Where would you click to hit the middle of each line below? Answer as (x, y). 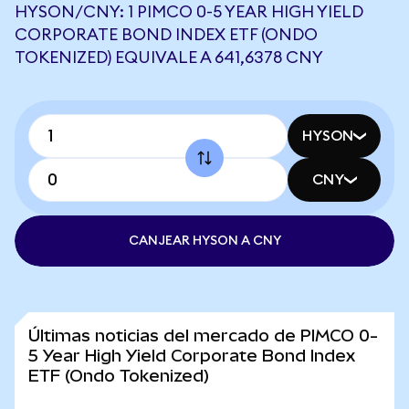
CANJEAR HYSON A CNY (204, 241)
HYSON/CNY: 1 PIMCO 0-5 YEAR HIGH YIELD (189, 12)
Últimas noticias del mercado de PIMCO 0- (203, 336)
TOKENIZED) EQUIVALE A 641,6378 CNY (169, 58)
